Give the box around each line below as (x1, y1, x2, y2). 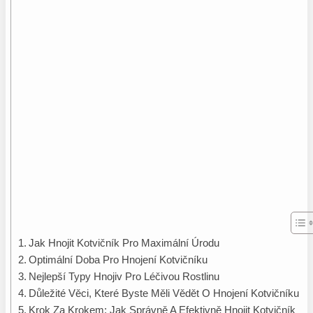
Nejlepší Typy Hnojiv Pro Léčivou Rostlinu (28, 271, 219, 283)
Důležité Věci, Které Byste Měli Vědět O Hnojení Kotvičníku (28, 288, 299, 300)
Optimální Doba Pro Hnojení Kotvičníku (28, 254, 208, 266)
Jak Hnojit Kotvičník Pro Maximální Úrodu (28, 238, 219, 249)
